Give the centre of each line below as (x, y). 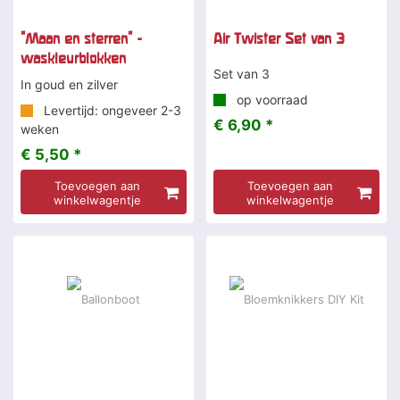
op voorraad (271, 100)
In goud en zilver (69, 85)
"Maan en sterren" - (81, 39)
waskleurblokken (73, 58)
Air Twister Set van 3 (279, 39)
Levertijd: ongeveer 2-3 (111, 111)
